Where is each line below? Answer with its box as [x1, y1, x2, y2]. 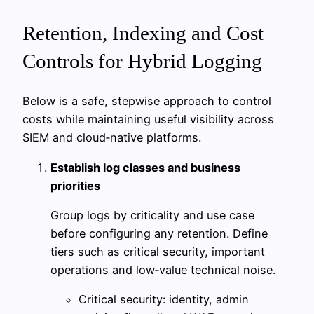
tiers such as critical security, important [50, 244, 265, 259]
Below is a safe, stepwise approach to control [22, 94, 271, 109]
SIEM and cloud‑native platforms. [22, 130, 201, 145]
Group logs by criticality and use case [50, 207, 254, 222]
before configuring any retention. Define [50, 226, 268, 240]
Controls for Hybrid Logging [22, 50, 262, 73]
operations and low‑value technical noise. [50, 262, 275, 277]
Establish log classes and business [50, 160, 240, 175]
